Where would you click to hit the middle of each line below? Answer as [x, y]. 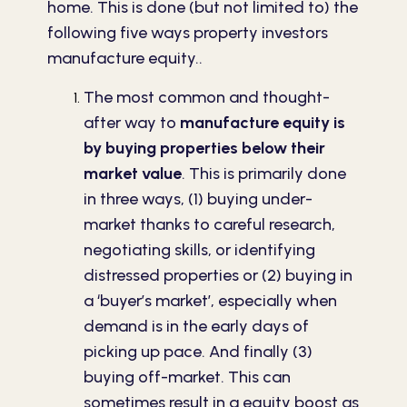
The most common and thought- [207, 97]
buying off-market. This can [187, 377]
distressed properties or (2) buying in [218, 275]
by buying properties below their [204, 148]
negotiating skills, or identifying [199, 249]
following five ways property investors [188, 33]
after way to [132, 122]
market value [133, 173]
